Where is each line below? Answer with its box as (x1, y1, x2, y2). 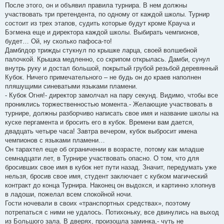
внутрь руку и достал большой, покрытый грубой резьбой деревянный (5, 64, 218, 72)
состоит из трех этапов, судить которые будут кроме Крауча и (5, 19, 195, 27)
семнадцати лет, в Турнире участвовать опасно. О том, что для (5, 154, 199, 162)
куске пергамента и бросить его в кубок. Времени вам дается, (5, 118, 194, 126)
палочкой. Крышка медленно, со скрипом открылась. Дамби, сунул (5, 55, 210, 63)
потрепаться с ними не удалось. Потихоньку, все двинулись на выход (5, 208, 219, 216)
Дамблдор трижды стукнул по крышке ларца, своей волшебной (5, 46, 197, 54)
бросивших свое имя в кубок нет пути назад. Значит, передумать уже (5, 163, 216, 171)
